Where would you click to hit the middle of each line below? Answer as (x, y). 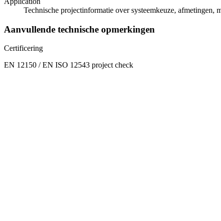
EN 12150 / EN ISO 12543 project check (69, 65)
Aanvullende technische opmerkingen (79, 29)
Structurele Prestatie (35, 84)
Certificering (23, 48)
